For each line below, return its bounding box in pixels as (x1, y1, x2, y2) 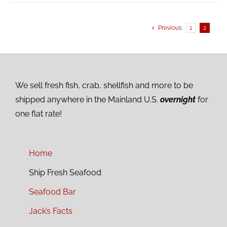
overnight (160, 95, 196, 105)
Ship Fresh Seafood (28, 168, 101, 178)
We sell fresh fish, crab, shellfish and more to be (15, 81, 193, 91)
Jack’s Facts (28, 206, 72, 216)
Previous (158, 24, 182, 32)
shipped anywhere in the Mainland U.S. (15, 95, 160, 105)
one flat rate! (15, 109, 62, 119)
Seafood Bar (28, 187, 76, 197)
